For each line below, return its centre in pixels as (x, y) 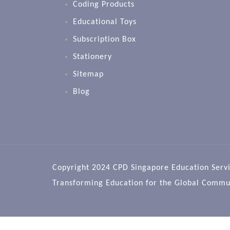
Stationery (92, 57)
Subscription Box (104, 39)
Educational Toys (105, 22)
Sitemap (88, 74)
